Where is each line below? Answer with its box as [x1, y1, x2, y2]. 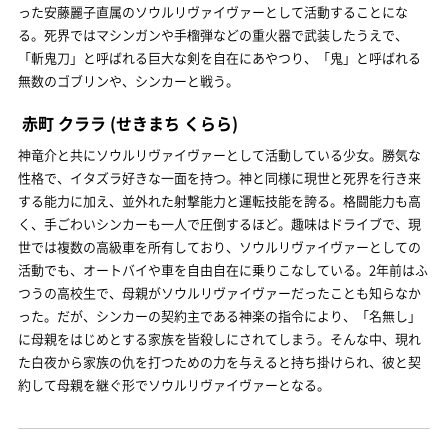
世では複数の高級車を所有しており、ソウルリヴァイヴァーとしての [18, 236, 421, 256]
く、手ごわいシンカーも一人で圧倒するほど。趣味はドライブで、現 [18, 213, 421, 233]
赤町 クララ [22, 110, 106, 135]
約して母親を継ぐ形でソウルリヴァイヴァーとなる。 [18, 374, 330, 394]
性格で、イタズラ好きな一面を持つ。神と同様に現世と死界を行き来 [18, 167, 421, 187]
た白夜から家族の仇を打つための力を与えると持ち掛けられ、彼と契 [18, 351, 421, 371]
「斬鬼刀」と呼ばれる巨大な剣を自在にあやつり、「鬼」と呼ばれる [18, 47, 421, 67]
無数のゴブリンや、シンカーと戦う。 [18, 70, 239, 90]
